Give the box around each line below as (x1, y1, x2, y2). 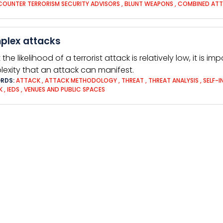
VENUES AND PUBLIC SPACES (24, 85, 105, 94)
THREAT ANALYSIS (148, 76, 199, 85)
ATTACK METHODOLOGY (45, 76, 117, 85)
